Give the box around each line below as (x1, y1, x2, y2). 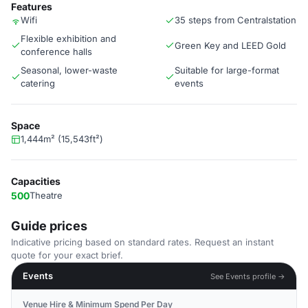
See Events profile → (210, 271, 285, 281)
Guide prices (11, 219, 87, 233)
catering (21, 78, 55, 89)
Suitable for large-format (175, 65, 279, 76)
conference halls (21, 46, 92, 57)
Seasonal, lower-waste (21, 65, 118, 76)
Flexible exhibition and (21, 33, 116, 44)
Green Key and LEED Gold (175, 39, 286, 51)
